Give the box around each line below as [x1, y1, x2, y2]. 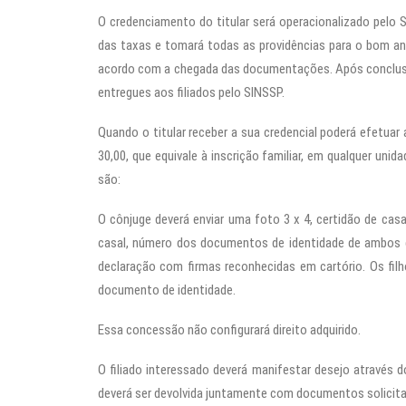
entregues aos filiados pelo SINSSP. [98, 83, 285, 101]
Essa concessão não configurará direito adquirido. [98, 321, 361, 338]
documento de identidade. [98, 281, 236, 298]
